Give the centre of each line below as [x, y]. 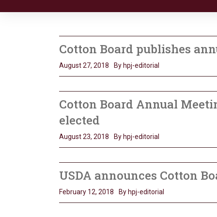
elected [79, 120]
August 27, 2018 [84, 65]
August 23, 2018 [84, 136]
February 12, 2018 [86, 192]
